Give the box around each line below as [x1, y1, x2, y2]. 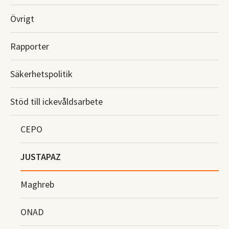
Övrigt [10, 13, 34, 25]
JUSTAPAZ [20, 151, 61, 163]
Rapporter [10, 40, 49, 53]
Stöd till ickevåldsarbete [10, 96, 103, 108]
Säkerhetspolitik [10, 68, 73, 80]
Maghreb [20, 178, 54, 191]
